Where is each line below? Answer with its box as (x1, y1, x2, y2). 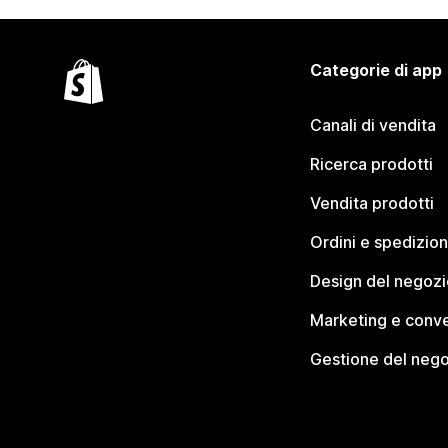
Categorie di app (309, 60, 442, 80)
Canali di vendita (309, 115, 436, 135)
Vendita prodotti (309, 193, 434, 213)
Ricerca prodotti (309, 154, 433, 174)
